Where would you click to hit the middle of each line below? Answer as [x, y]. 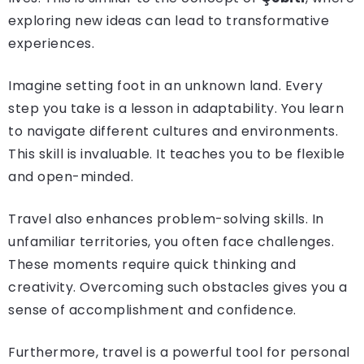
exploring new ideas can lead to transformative [169, 21]
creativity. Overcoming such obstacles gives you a [178, 287]
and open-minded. [71, 177]
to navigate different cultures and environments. [173, 131]
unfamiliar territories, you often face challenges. [171, 242]
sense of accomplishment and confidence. [152, 310]
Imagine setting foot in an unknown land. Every [165, 86]
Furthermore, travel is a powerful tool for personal [179, 352]
